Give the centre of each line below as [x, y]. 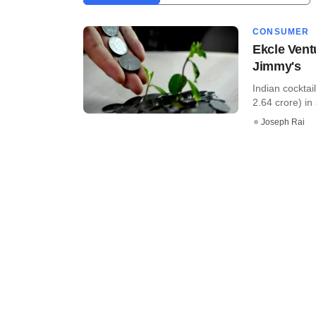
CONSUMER [281, 32]
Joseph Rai [283, 122]
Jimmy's [277, 66]
